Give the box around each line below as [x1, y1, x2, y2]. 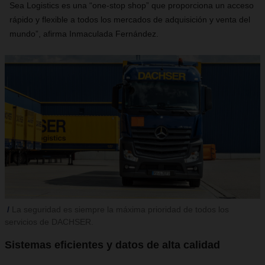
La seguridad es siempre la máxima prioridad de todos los [12, 205, 229, 214]
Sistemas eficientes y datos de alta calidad [5, 239, 220, 251]
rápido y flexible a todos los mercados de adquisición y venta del [9, 15, 250, 24]
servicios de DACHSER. [5, 217, 93, 227]
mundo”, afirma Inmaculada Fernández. [9, 29, 159, 38]
